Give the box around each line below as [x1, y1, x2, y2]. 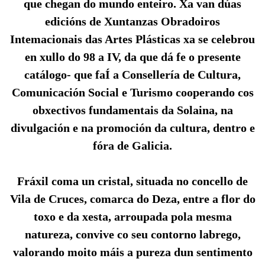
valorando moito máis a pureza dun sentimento [12, 245, 253, 259]
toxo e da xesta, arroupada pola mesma [33, 210, 232, 224]
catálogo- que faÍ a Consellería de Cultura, [24, 68, 241, 82]
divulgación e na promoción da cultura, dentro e [10, 121, 255, 135]
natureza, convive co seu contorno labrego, [24, 228, 241, 241]
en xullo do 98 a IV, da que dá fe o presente [24, 50, 241, 64]
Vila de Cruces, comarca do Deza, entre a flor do [9, 192, 256, 206]
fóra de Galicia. [93, 139, 172, 153]
